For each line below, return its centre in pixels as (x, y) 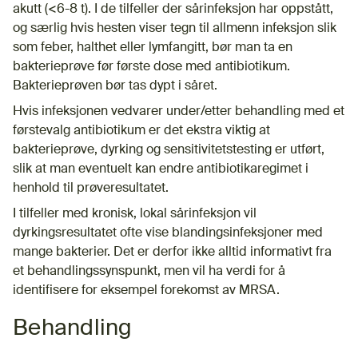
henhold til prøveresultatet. (91, 188)
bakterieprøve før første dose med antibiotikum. (151, 67)
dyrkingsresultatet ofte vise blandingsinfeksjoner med (168, 233)
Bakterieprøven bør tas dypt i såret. (115, 86)
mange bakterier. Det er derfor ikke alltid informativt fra (172, 252)
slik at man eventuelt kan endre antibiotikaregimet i (161, 169)
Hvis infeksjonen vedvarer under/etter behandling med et (179, 111)
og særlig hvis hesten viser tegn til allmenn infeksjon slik (175, 28)
